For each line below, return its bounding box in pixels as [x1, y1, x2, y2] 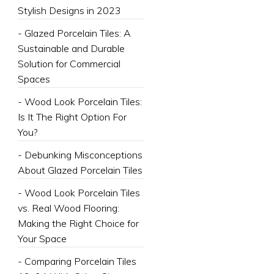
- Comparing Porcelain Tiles [17, 255, 136, 267]
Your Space [17, 232, 67, 245]
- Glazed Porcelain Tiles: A [17, 27, 131, 39]
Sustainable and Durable [17, 42, 125, 54]
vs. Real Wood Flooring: [17, 202, 119, 214]
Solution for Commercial [17, 57, 120, 70]
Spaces [17, 73, 50, 85]
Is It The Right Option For [17, 111, 127, 123]
